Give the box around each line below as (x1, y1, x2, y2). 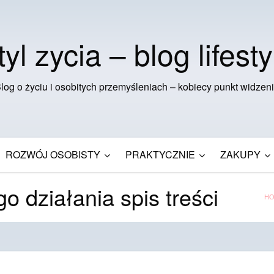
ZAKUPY (220, 147, 261, 161)
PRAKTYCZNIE (125, 147, 195, 161)
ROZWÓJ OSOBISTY (6, 147, 100, 161)
